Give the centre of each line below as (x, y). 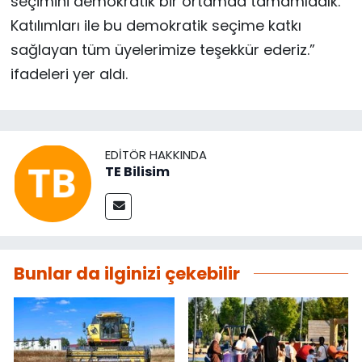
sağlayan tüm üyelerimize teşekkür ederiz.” (162, 50)
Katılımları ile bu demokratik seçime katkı (156, 26)
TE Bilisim (137, 172)
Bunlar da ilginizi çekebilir (127, 273)
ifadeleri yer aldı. (69, 74)
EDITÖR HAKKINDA (156, 155)
